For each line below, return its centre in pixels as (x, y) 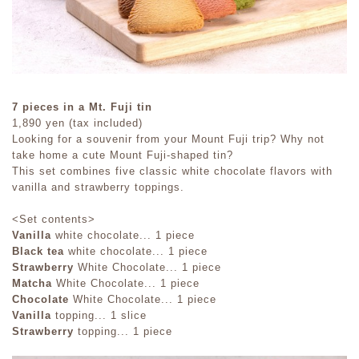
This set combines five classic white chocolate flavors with (172, 171)
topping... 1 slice (99, 316)
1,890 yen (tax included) (77, 123)
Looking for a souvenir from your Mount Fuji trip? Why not (168, 139)
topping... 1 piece (123, 332)
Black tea (38, 252)
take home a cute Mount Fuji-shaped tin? (123, 155)
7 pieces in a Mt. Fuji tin (82, 107)
